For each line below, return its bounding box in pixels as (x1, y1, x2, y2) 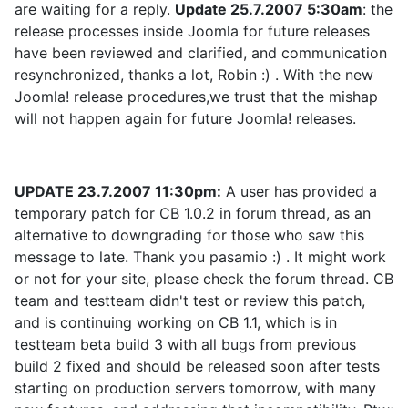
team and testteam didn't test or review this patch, (15, 291, 365, 310)
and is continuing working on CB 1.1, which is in (15, 313, 337, 331)
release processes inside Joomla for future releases (15, 22, 370, 40)
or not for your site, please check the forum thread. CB (15, 270, 393, 288)
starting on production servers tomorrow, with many (15, 379, 376, 397)
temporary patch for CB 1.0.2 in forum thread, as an (15, 204, 371, 222)
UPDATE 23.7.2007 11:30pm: (15, 182, 221, 200)
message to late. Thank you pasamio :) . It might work (15, 248, 386, 266)
